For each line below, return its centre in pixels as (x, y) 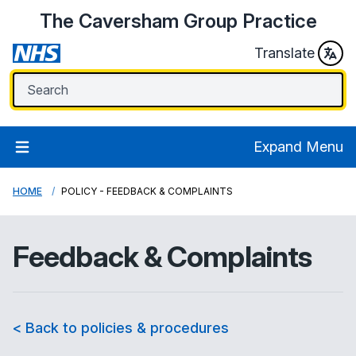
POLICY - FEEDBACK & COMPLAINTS (147, 191)
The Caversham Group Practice (178, 21)
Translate (284, 53)
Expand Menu (298, 147)
